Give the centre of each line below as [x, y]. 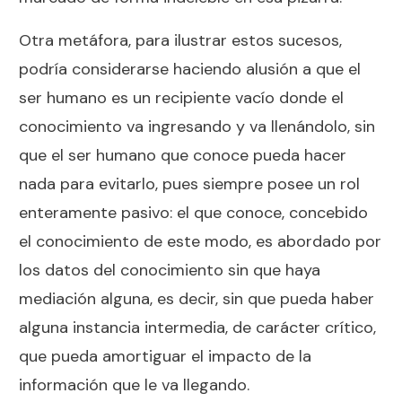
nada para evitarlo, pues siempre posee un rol [189, 184]
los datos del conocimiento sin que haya [170, 270]
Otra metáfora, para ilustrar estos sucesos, [180, 40]
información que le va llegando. [134, 385]
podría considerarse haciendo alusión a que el [190, 69]
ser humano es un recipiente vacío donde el [181, 97]
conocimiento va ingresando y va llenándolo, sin [197, 126]
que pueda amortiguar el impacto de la [165, 356]
